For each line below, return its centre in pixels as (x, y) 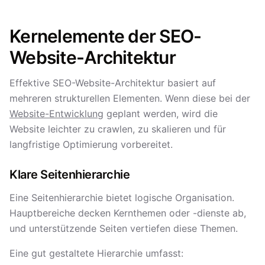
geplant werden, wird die (161, 114)
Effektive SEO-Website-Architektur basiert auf (113, 83)
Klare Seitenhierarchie (70, 174)
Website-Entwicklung (56, 114)
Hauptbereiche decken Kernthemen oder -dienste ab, (128, 213)
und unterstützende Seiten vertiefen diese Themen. (124, 228)
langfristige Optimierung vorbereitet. (91, 144)
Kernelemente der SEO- (106, 36)
